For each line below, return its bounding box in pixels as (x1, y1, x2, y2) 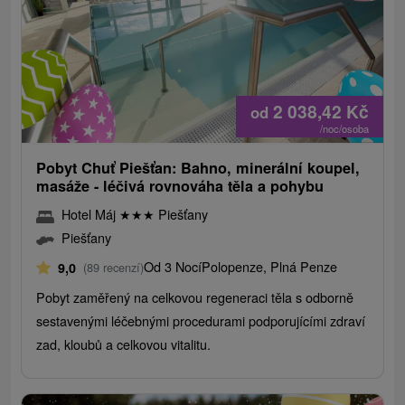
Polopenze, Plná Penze (202, 257, 338, 277)
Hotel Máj (61, 204, 120, 224)
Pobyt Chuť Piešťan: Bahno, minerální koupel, (36, 157, 361, 179)
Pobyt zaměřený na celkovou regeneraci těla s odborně (36, 287, 354, 307)
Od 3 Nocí (144, 257, 202, 277)
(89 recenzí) (83, 259, 145, 277)
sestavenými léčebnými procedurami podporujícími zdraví (36, 311, 366, 331)
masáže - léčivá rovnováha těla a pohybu (36, 175, 325, 197)
